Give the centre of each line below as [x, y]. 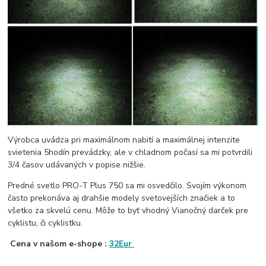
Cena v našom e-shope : [60, 243]
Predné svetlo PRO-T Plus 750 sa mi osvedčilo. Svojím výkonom [127, 185]
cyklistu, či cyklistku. [45, 223]
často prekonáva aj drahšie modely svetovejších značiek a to [122, 198]
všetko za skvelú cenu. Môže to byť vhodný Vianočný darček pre [128, 210]
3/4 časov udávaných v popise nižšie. [77, 164]
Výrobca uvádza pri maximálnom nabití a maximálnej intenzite [124, 140]
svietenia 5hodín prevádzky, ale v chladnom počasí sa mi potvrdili [130, 152]
